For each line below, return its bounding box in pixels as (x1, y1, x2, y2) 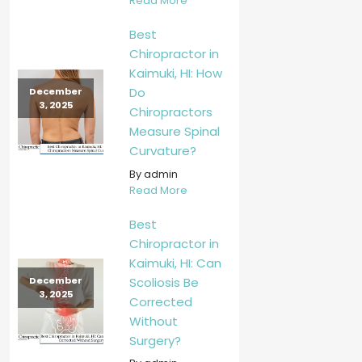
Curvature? (128, 142, 196, 160)
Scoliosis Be (128, 273, 199, 291)
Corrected (128, 293, 192, 310)
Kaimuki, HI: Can (128, 254, 221, 271)
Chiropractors (128, 103, 213, 121)
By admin (128, 166, 178, 181)
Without (128, 312, 178, 330)
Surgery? (128, 331, 181, 349)
